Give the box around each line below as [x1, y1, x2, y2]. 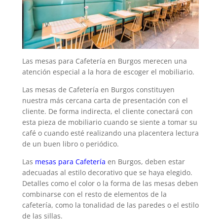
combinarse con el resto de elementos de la [22, 189, 167, 199]
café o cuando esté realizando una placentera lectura [22, 128, 199, 138]
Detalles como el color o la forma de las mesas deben [22, 179, 198, 188]
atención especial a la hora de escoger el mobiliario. [22, 67, 194, 76]
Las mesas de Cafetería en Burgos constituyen [22, 85, 175, 94]
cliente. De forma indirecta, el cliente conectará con [22, 107, 193, 116]
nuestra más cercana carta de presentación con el [22, 96, 188, 105]
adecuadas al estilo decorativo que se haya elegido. [22, 168, 192, 177]
